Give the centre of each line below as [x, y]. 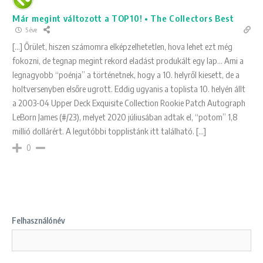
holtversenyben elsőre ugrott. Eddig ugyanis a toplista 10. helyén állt [129, 88]
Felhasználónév [38, 220]
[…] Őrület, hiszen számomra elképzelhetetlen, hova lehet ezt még [122, 46]
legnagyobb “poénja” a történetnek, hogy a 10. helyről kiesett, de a [126, 74]
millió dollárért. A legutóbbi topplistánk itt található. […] [109, 131]
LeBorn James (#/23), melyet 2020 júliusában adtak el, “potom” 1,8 [125, 117]
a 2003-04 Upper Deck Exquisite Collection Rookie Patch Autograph [129, 102]
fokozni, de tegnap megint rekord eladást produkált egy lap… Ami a [128, 60]
